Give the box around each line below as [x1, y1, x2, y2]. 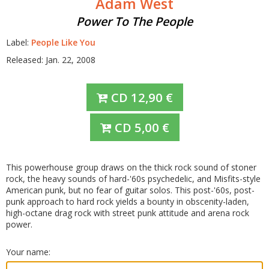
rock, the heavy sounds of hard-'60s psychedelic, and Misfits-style [6, 173, 261, 184]
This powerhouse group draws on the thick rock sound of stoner [6, 162, 256, 173]
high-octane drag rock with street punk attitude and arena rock [6, 207, 249, 219]
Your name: [6, 246, 50, 258]
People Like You [31, 37, 95, 48]
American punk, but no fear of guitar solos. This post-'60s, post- [6, 184, 255, 196]
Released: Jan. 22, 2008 [6, 54, 95, 65]
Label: [6, 37, 31, 48]
